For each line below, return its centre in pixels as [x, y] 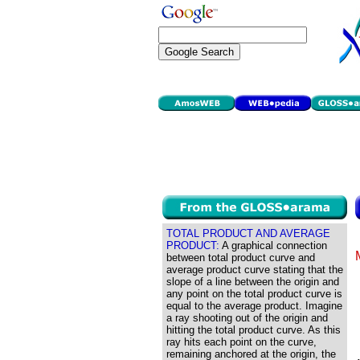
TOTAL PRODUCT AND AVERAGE [248, 233]
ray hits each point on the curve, [241, 342]
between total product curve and [241, 258]
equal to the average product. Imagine [254, 306]
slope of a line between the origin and [253, 282]
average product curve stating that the [255, 270]
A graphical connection [273, 245]
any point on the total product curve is [254, 294]
